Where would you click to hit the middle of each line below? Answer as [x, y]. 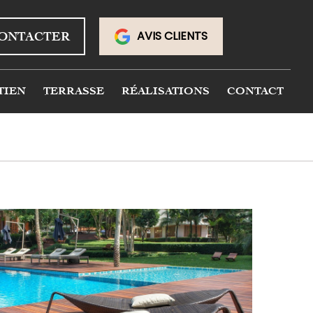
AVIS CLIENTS [172, 36]
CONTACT [255, 90]
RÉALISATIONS [166, 90]
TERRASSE [74, 90]
